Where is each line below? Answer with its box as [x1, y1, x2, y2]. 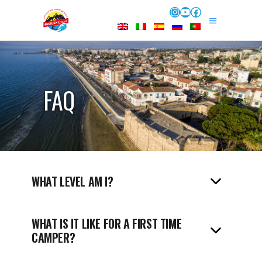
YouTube [180, 13, 222, 26]
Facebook [190, 13, 239, 26]
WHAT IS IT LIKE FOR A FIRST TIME [32, 215, 182, 232]
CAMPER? [32, 229, 75, 246]
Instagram [169, 13, 219, 26]
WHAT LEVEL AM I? [32, 173, 113, 190]
